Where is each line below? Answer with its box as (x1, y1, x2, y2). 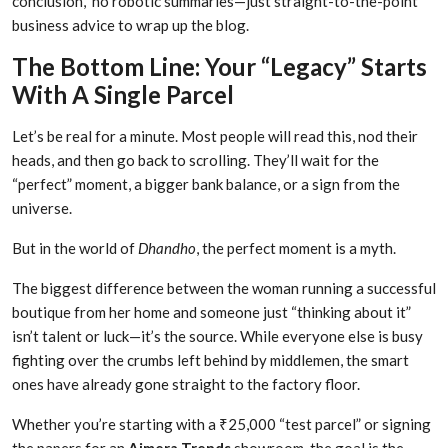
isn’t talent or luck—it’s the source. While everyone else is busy (12, 327, 423, 346)
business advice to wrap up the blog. (12, 16, 249, 35)
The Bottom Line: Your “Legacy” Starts (12, 52, 427, 82)
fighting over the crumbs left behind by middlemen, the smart (12, 351, 409, 370)
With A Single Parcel (12, 80, 234, 110)
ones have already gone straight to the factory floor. (12, 375, 360, 394)
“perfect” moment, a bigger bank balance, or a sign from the (12, 175, 400, 194)
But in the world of (12, 239, 138, 258)
